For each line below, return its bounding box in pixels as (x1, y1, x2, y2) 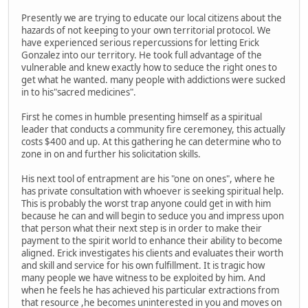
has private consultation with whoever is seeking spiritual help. (21, 185, 284, 198)
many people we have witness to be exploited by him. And (21, 272, 265, 285)
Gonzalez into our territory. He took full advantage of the (21, 49, 262, 62)
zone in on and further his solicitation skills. (21, 148, 201, 161)
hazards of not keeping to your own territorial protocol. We (21, 24, 271, 37)
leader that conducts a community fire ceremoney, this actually (21, 123, 285, 136)
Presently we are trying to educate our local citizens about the (21, 12, 282, 25)
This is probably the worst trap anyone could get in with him (21, 197, 271, 210)
